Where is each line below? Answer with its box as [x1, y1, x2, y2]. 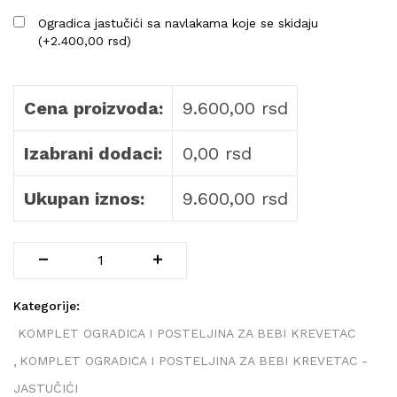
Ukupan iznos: [23, 187, 144, 209]
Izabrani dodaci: [23, 142, 162, 164]
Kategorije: [13, 298, 80, 313]
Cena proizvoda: [23, 97, 163, 119]
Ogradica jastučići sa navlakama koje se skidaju [38, 15, 318, 30]
